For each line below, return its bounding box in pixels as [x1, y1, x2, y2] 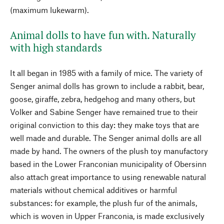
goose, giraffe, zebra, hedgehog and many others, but [10, 94, 195, 103]
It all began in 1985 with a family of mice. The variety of [10, 68, 202, 77]
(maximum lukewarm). [10, 5, 89, 14]
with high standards [10, 40, 102, 54]
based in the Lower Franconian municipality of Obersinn [10, 159, 206, 168]
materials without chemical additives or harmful [10, 185, 177, 194]
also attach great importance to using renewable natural [10, 172, 206, 181]
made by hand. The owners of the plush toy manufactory [10, 146, 208, 155]
